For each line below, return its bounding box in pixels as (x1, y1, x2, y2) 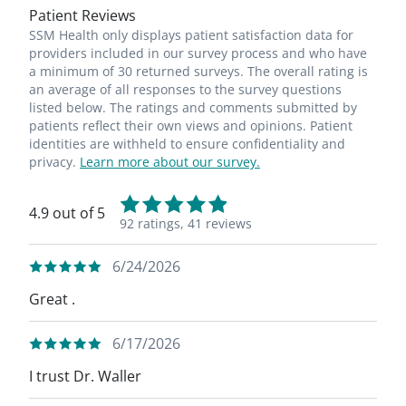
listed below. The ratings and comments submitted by (29, 99, 357, 116)
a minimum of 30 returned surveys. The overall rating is (29, 63, 368, 80)
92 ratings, (120, 215, 184, 232)
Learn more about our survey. (80, 153, 260, 170)
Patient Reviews (29, 5, 136, 25)
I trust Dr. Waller (29, 366, 141, 386)
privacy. (29, 153, 80, 170)
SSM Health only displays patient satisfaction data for (29, 26, 353, 43)
